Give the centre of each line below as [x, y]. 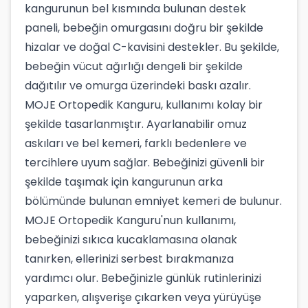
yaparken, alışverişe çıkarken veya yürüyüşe [143, 297]
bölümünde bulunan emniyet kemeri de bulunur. [153, 201]
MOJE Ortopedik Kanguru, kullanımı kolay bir [144, 105]
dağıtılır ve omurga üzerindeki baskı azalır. [138, 86]
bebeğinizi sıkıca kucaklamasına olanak [131, 240]
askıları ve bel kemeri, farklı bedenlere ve [136, 143]
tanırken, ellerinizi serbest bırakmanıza [129, 259]
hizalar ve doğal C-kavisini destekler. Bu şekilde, [152, 47]
